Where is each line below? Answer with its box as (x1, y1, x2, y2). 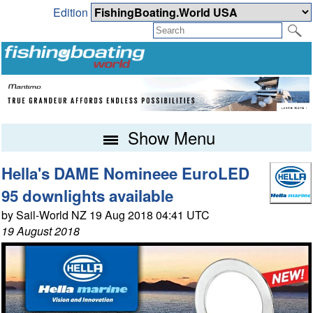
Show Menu (122, 124, 215, 150)
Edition (52, 4, 91, 21)
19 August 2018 (1, 222, 80, 239)
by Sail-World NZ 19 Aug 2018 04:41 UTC (1, 206, 210, 223)
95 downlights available (1, 184, 174, 207)
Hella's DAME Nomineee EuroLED (1, 161, 250, 184)
